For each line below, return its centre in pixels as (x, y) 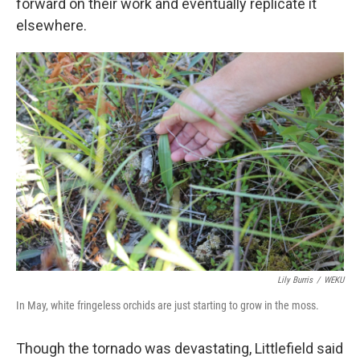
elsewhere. (51, 25)
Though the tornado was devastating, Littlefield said (180, 348)
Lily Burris (295, 280)
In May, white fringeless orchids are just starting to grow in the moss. (168, 305)
